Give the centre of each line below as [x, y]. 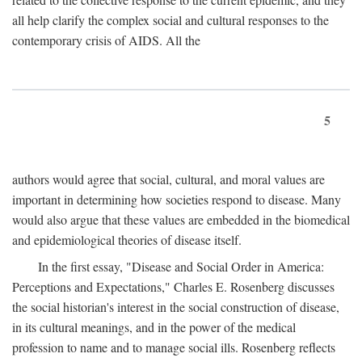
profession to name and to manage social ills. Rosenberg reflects [174, 347]
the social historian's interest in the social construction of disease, [176, 306]
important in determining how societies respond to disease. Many [177, 199]
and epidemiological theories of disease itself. [127, 239]
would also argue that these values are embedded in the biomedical [181, 219]
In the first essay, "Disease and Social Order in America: [181, 266]
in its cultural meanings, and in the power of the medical [154, 326]
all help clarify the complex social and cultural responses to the [170, 19]
